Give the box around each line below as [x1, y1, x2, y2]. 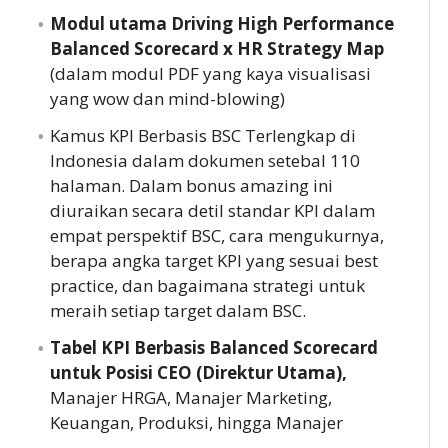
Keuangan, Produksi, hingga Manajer [49, 411, 343, 435]
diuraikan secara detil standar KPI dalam [49, 199, 375, 223]
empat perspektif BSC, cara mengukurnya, [49, 224, 384, 248]
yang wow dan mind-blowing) [49, 87, 285, 111]
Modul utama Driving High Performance [49, 12, 394, 36]
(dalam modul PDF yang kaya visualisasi [49, 62, 371, 86]
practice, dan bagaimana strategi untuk [49, 274, 365, 298]
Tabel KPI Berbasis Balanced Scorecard [49, 336, 378, 360]
